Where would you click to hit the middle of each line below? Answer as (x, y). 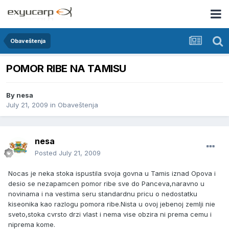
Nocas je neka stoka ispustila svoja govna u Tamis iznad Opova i (112, 174)
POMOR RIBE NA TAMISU (66, 69)
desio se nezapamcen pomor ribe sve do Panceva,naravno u (106, 184)
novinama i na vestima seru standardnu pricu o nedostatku (103, 194)
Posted (47, 153)
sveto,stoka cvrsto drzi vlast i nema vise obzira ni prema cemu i (110, 214)
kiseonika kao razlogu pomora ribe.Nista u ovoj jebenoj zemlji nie (112, 204)
